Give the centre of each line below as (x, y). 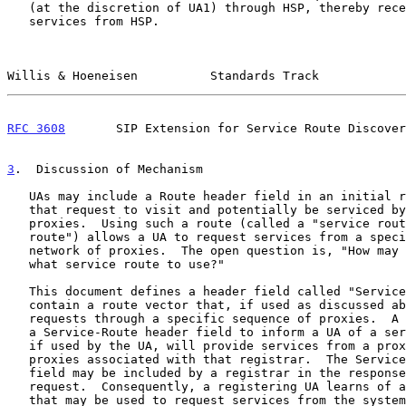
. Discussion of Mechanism (109, 169)
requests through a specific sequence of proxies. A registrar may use (18, 318)
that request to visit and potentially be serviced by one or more (18, 209)
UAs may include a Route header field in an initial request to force (18, 196)
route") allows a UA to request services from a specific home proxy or (18, 237)
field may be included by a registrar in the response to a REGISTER (18, 372)
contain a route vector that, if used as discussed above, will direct (18, 304)
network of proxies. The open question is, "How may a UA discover (18, 250)
